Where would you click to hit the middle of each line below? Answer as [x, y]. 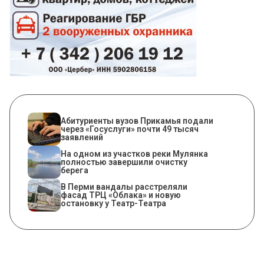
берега [75, 170]
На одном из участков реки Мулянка [134, 154]
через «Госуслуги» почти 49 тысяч [130, 129]
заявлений [82, 137]
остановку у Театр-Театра [113, 203]
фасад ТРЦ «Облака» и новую [121, 195]
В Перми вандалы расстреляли [124, 187]
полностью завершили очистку [124, 162]
